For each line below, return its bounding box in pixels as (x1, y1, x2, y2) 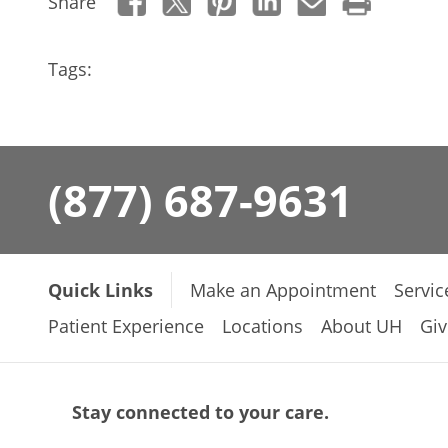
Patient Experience (48, 313, 204, 338)
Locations (222, 313, 303, 338)
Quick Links (48, 277, 153, 302)
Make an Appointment (190, 277, 376, 302)
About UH (321, 313, 402, 338)
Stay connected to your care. (72, 400, 329, 424)
